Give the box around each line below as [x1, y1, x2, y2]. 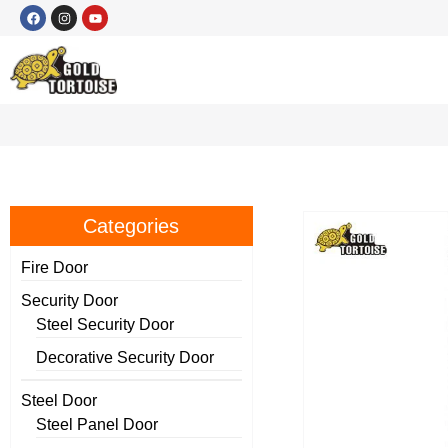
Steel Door [21, 392, 97, 410]
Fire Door [21, 259, 88, 277]
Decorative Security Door [36, 349, 214, 367]
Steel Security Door [36, 316, 174, 334]
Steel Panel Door [36, 416, 158, 434]
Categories [83, 215, 180, 238]
